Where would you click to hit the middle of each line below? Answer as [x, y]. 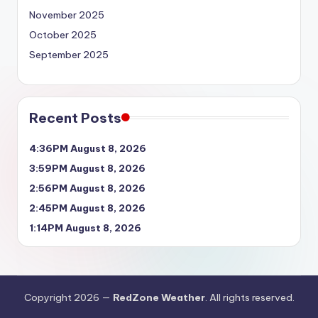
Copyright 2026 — [68, 298]
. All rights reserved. [250, 298]
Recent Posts [75, 117]
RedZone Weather [159, 298]
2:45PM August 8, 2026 [87, 208]
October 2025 [63, 34]
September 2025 [69, 54]
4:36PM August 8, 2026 [88, 148]
